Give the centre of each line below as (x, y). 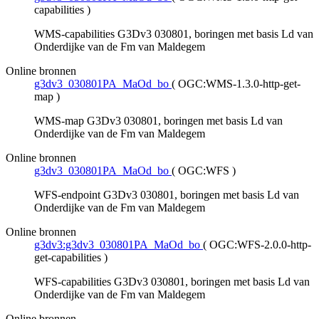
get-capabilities (68, 258)
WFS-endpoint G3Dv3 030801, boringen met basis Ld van (167, 195)
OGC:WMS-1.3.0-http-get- (239, 84)
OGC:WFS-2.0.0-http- (260, 245)
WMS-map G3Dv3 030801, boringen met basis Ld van (158, 121)
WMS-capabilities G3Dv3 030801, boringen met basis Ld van (174, 34)
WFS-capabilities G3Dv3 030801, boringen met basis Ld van (172, 282)
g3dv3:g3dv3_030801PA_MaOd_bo (117, 245)
